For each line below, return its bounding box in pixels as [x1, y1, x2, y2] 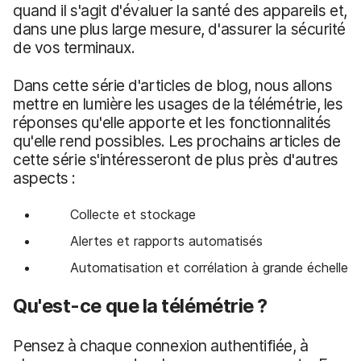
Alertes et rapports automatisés [69, 233, 263, 250]
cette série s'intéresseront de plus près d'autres [13, 149, 339, 169]
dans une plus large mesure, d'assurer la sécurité [13, 19, 346, 39]
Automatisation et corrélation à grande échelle [69, 259, 348, 276]
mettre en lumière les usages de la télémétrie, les [13, 93, 343, 114]
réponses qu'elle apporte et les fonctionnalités [13, 112, 331, 132]
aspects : [13, 168, 76, 188]
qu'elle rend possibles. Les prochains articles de [13, 131, 342, 151]
